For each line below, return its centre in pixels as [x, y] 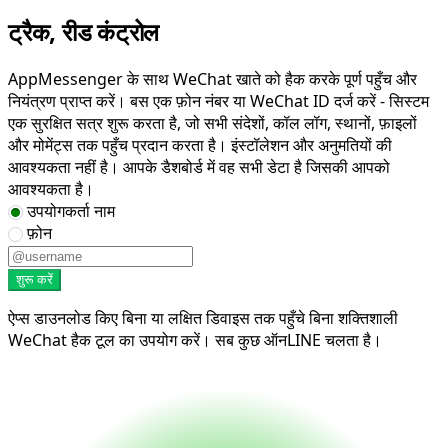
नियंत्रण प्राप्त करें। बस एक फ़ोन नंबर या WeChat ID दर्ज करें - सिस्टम [218, 100]
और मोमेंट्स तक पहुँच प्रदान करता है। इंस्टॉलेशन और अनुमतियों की [200, 144]
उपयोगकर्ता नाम [71, 210]
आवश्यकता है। [51, 188]
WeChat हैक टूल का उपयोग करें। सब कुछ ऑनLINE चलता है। [195, 339]
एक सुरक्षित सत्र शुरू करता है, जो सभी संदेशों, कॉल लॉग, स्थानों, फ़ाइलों [212, 122]
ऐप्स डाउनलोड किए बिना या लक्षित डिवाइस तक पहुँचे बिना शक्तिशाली [203, 317]
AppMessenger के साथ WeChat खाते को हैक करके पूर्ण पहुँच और [212, 78]
